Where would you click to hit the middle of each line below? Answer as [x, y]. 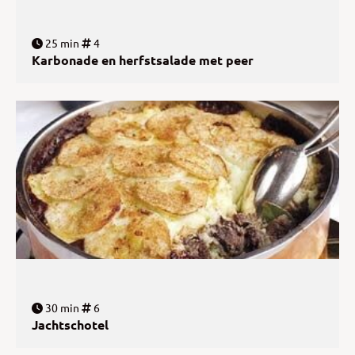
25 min [61, 43]
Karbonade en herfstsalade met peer [143, 60]
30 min [61, 307]
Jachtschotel [70, 324]
